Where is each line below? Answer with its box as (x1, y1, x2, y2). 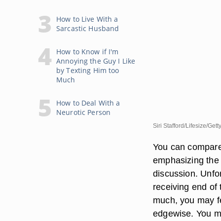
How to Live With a (56, 14, 118, 24)
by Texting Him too (56, 66, 119, 75)
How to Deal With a (56, 98, 120, 108)
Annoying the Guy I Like (56, 56, 136, 66)
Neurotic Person (56, 108, 111, 117)
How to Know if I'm (56, 47, 119, 56)
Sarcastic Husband (56, 24, 119, 33)
